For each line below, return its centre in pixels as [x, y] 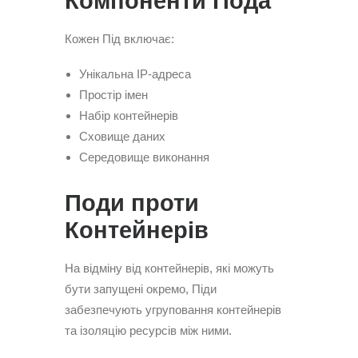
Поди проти [132, 203]
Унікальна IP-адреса [135, 74]
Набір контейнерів [129, 115]
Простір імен [113, 95]
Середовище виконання [144, 157]
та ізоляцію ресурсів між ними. [148, 330]
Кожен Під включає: [119, 39]
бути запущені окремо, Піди [141, 289]
